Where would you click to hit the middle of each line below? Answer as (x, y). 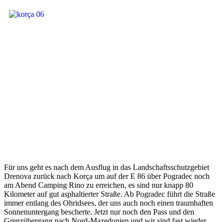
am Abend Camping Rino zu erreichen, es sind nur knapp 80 (99, 185)
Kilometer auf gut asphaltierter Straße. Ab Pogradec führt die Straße (110, 194)
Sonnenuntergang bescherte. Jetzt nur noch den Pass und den (99, 212)
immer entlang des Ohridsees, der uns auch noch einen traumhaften (109, 203)
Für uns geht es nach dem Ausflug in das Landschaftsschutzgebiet (107, 167)
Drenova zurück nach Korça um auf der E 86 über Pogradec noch (107, 176)
